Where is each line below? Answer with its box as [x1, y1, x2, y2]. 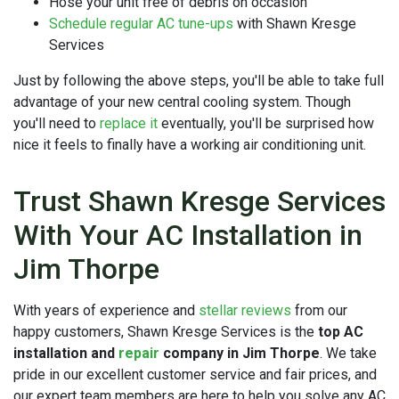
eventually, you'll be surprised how [158, 114, 374, 132]
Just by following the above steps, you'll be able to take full [13, 71, 384, 89]
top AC [318, 322, 363, 340]
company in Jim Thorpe [159, 344, 320, 362]
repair [118, 344, 159, 362]
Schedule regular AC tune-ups [49, 14, 233, 32]
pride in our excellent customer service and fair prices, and [13, 365, 377, 383]
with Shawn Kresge [233, 14, 356, 32]
